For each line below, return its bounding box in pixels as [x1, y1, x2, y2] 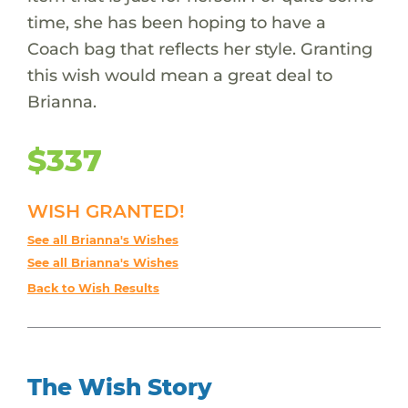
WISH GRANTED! [26, 199, 185, 222]
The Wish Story [26, 372, 212, 401]
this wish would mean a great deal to [26, 64, 332, 86]
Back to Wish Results [26, 280, 159, 295]
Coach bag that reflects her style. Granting [26, 37, 372, 59]
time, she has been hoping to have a [26, 11, 326, 33]
